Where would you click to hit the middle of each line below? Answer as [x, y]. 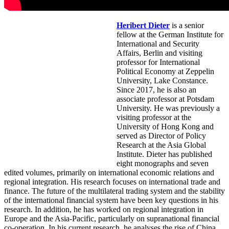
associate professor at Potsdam [165, 99]
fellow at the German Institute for [170, 35]
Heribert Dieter [143, 26]
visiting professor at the [154, 118]
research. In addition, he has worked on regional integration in [104, 210]
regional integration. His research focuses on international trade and [112, 182]
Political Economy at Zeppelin [165, 72]
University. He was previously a [168, 108]
